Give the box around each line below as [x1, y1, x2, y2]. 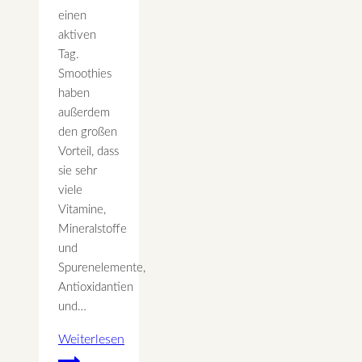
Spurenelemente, [58, 262, 145, 275]
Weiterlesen [58, 333, 124, 347]
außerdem [58, 107, 110, 120]
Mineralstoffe [58, 223, 127, 236]
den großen [58, 126, 117, 139]
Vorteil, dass [58, 145, 119, 158]
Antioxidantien [58, 281, 133, 294]
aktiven [58, 29, 96, 42]
